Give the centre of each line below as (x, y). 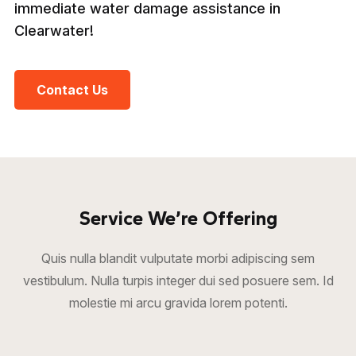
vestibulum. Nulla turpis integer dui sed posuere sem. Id (178, 281)
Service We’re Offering (178, 218)
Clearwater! (54, 31)
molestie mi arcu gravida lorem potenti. (178, 303)
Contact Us (72, 90)
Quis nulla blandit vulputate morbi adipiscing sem (178, 258)
